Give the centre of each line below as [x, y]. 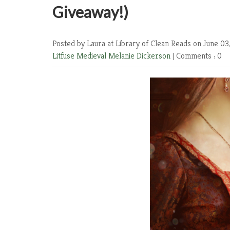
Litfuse [64, 56]
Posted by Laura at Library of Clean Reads [123, 43]
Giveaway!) [90, 12]
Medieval [92, 56]
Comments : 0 [199, 56]
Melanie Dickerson [140, 56]
